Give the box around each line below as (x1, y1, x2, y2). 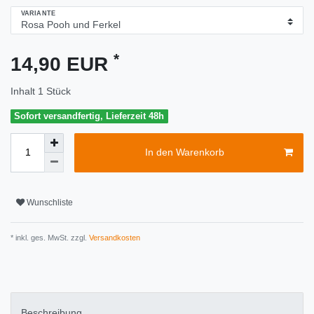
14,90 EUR (11, 53, 114, 76)
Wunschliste (27, 198, 73, 208)
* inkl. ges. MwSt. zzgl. (11, 233, 87, 242)
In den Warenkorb (144, 146, 224, 158)
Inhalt (11, 86, 38, 97)
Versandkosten (87, 233, 140, 242)
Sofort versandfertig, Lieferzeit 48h (14, 111, 165, 122)
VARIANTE (21, 9, 55, 17)
